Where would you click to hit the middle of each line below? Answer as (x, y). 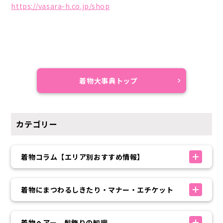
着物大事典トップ (109, 81)
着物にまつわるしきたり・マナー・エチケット (97, 190)
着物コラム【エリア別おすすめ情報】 (83, 157)
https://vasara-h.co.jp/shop (60, 6)
